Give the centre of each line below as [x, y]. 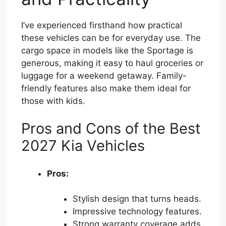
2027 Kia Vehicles [83, 146]
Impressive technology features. [137, 212]
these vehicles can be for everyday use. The [111, 38]
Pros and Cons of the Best [111, 129]
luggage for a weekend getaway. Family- [104, 75]
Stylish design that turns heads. [137, 199]
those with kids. [53, 101]
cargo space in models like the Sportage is [107, 50]
